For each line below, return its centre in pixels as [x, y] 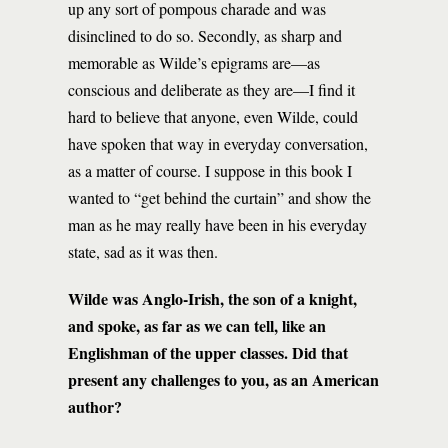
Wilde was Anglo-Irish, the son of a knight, [212, 298]
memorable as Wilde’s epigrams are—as [194, 62]
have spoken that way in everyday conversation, [218, 143]
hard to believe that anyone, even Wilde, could [213, 116]
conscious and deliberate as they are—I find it [211, 89]
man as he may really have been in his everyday [217, 224]
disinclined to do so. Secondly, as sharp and [205, 35]
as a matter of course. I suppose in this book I [210, 170]
